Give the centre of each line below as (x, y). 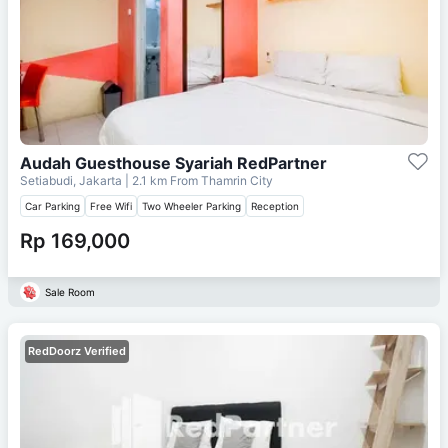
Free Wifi (111, 205)
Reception (275, 205)
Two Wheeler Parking (191, 205)
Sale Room (70, 291)
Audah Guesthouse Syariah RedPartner (173, 162)
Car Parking (52, 205)
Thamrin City (237, 180)
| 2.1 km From (161, 180)
